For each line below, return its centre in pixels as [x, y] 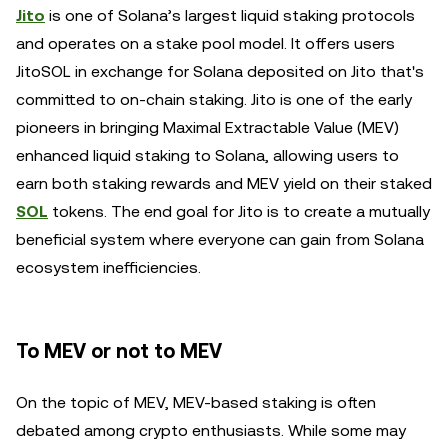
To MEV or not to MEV [119, 351]
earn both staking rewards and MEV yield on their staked [224, 183]
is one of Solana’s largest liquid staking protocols [230, 15]
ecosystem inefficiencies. [108, 267]
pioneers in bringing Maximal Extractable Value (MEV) [207, 127]
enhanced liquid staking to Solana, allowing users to [207, 155]
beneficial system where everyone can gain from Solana [220, 239]
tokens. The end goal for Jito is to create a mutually [239, 211]
